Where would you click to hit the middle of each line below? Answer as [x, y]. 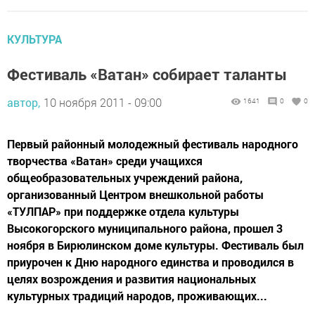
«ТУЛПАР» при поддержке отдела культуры [123, 211]
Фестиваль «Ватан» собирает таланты [147, 74]
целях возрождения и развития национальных [131, 279]
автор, [24, 102]
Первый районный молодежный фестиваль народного [153, 144]
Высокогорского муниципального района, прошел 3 [145, 228]
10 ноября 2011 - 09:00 [103, 102]
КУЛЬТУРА [34, 39]
